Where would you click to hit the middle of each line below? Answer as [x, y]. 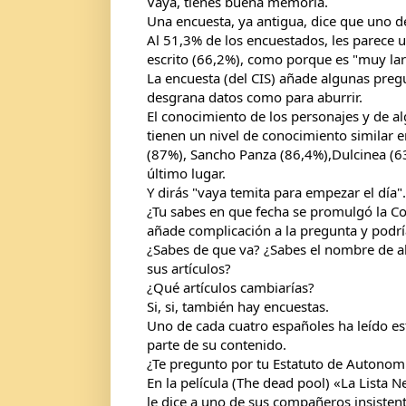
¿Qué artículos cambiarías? [232, 287]
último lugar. [186, 173]
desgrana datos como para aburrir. [255, 97]
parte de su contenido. [217, 344]
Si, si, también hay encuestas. [240, 306]
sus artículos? [189, 268]
